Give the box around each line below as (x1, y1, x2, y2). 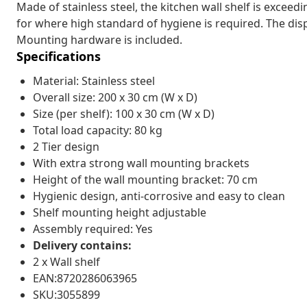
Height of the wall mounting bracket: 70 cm (33, 171, 258, 187)
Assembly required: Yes (33, 221, 153, 236)
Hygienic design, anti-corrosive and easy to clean (33, 188, 285, 204)
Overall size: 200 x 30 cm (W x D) (33, 89, 197, 105)
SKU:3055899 (33, 286, 100, 302)
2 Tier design (33, 138, 99, 154)
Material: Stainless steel (33, 73, 155, 88)
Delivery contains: (33, 237, 132, 253)
